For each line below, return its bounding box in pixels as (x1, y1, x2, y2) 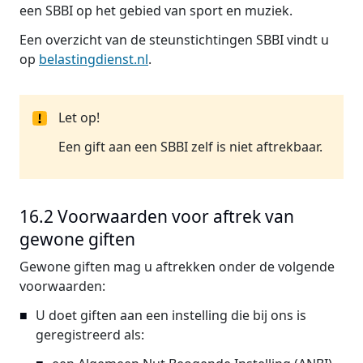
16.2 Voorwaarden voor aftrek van (19, 205, 294, 228)
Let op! (58, 109, 100, 126)
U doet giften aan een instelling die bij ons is (36, 306, 306, 324)
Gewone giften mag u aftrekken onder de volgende (19, 258, 335, 275)
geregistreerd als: (36, 326, 144, 344)
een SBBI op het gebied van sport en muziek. (19, 2, 293, 19)
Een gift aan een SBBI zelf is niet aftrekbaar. (58, 138, 322, 156)
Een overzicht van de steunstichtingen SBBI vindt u (19, 31, 329, 49)
